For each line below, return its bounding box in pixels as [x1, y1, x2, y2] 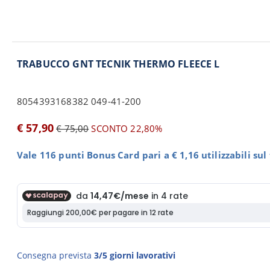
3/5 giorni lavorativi [94, 250, 175, 261]
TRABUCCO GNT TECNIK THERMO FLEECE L [17, 57, 220, 71]
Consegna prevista [17, 250, 94, 261]
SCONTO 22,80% [89, 122, 163, 134]
